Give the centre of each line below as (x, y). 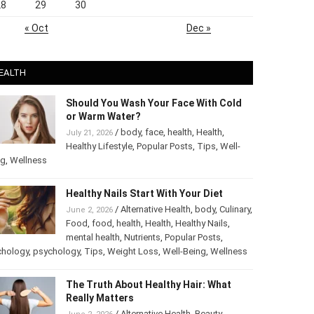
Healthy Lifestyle (99, 146)
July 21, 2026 (89, 132)
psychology (56, 251)
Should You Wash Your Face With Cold (153, 103)
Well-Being (184, 251)
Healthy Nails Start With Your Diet (144, 193)
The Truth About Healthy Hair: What (148, 284)
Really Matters (100, 298)
